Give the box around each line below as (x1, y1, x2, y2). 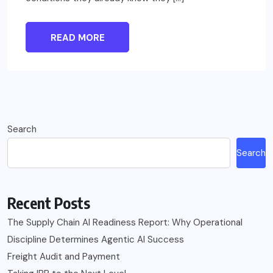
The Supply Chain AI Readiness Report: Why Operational (7, 216, 243, 229)
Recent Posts (7, 193, 90, 213)
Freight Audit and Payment (7, 250, 120, 263)
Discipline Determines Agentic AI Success (7, 233, 184, 246)
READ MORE (50, 31, 105, 44)
